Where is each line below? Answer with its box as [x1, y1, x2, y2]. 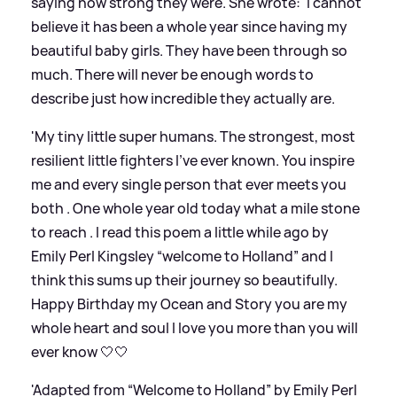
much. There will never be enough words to [31, 64, 314, 84]
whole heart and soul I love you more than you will [31, 317, 358, 338]
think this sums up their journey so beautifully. [31, 269, 338, 290]
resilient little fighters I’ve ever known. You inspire [31, 150, 354, 170]
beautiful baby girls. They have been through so [31, 40, 347, 60]
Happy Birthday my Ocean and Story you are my [31, 293, 347, 314]
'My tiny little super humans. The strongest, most [31, 126, 355, 146]
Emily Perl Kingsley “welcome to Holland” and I [31, 245, 333, 266]
